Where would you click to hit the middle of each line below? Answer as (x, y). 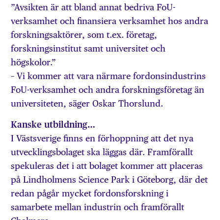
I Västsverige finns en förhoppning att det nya (102, 138)
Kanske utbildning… (53, 124)
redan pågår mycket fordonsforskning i (90, 193)
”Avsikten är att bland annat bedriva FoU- (93, 7)
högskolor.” (34, 62)
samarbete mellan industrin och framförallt (98, 207)
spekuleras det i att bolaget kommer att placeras (107, 165)
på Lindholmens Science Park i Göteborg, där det (110, 179)
